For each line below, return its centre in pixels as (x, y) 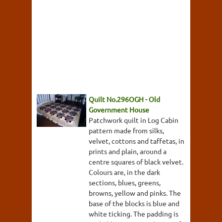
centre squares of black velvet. (136, 161)
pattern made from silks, (126, 130)
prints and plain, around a (128, 151)
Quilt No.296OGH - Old (124, 99)
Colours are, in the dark (124, 172)
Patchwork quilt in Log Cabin (134, 120)
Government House (119, 109)
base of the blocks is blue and (134, 203)
